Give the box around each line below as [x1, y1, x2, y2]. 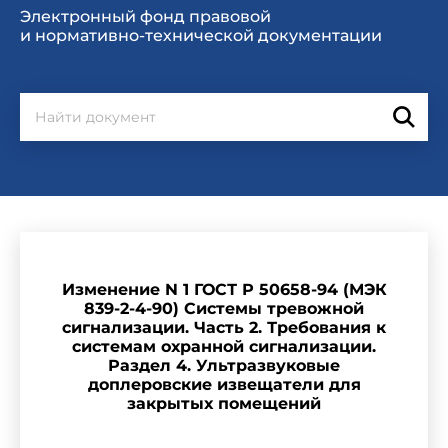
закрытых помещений [127, 394, 321, 413]
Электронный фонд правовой [20, 7, 271, 26]
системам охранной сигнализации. [72, 337, 376, 356]
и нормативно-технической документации [20, 26, 382, 45]
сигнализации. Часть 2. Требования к [62, 318, 386, 337]
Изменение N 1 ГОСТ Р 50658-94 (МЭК [61, 280, 387, 299]
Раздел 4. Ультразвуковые [108, 356, 340, 375]
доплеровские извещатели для [87, 375, 361, 394]
